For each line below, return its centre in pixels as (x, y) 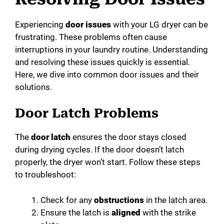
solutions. (33, 87)
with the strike (168, 212)
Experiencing (40, 24)
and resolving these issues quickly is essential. (102, 62)
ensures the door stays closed (128, 137)
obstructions (119, 200)
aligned (126, 212)
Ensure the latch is (76, 212)
